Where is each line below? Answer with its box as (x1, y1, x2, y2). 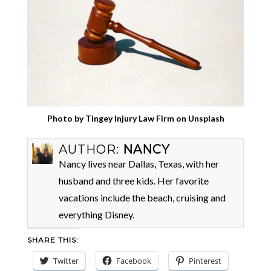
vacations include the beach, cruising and (59, 191, 226, 203)
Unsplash (188, 113, 224, 124)
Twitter (53, 255, 79, 266)
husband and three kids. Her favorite (59, 174, 209, 186)
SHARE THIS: (27, 235, 79, 244)
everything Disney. (59, 208, 135, 220)
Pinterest (188, 255, 221, 266)
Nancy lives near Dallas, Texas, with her (59, 157, 220, 169)
